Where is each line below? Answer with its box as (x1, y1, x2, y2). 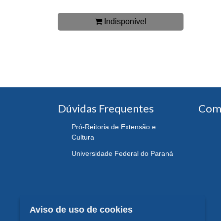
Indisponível (102, 17, 147, 26)
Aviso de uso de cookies (30, 205, 133, 215)
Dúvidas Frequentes (58, 102, 154, 115)
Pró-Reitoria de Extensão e (72, 123, 156, 131)
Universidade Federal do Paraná (72, 149, 173, 157)
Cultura (72, 133, 94, 142)
